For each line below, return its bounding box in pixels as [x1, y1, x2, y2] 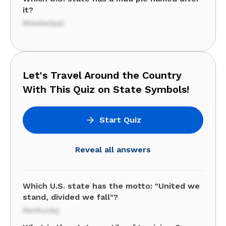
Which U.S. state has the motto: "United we [23, 181, 200, 191]
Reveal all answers [75, 145, 151, 154]
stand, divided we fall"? [23, 192, 118, 202]
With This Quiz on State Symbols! [23, 83, 189, 95]
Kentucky [23, 205, 59, 215]
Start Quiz [99, 115, 141, 125]
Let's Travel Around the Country [23, 69, 182, 81]
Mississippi [23, 18, 64, 28]
